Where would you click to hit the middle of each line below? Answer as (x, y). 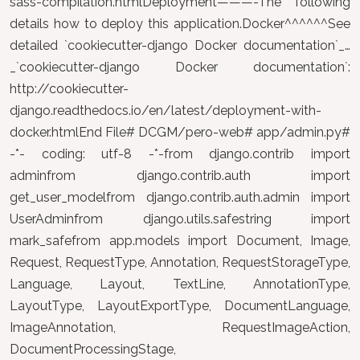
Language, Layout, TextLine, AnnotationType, (180, 284)
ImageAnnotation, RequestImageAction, (180, 327)
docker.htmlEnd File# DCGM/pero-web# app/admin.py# (180, 132)
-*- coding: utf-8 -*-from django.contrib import (180, 154)
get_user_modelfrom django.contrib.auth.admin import (180, 197)
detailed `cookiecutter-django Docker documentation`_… (180, 45)
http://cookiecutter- (69, 89)
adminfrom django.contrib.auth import (180, 176)
